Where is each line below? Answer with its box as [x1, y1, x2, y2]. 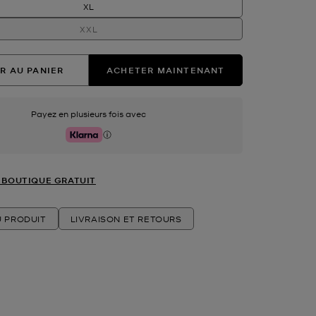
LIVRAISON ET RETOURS [70, 213, 182, 224]
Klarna [65, 133, 92, 145]
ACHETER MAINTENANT [106, 63, 225, 76]
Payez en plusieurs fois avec [31, 108, 147, 119]
